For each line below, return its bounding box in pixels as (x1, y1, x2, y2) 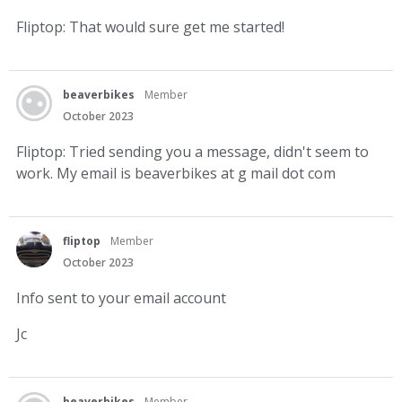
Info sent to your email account (16, 287, 226, 308)
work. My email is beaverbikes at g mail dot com (16, 162, 336, 183)
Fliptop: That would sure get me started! (16, 16, 284, 37)
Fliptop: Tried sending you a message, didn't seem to (16, 141, 369, 162)
